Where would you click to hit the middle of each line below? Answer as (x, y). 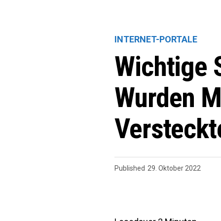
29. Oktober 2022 (174, 168)
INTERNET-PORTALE (156, 39)
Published (130, 168)
